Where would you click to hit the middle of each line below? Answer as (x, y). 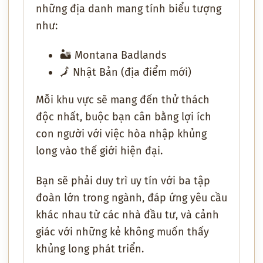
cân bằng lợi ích (173, 117)
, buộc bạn (107, 117)
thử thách (186, 100)
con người (60, 134)
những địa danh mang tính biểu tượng (129, 9)
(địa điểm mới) (155, 73)
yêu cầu (209, 198)
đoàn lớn (58, 198)
